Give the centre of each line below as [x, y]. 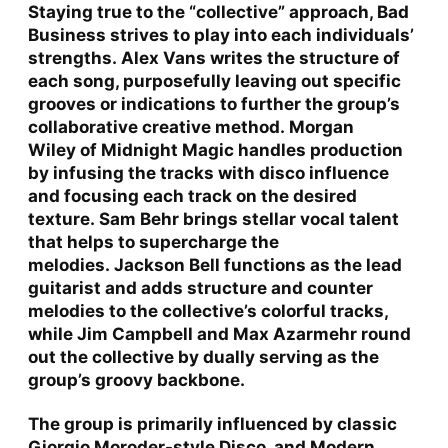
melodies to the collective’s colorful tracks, [207, 310]
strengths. [74, 57]
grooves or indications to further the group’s [213, 103]
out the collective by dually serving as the [203, 356]
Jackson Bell [166, 264]
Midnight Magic [167, 149]
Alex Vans [165, 57]
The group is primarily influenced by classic [212, 423]
